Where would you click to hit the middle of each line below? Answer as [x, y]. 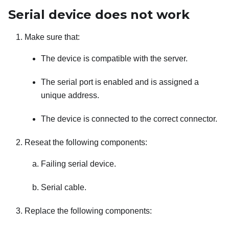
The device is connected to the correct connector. [129, 119]
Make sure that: [52, 37]
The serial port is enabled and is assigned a [120, 82]
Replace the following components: [88, 211]
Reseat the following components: [86, 143]
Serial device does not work [99, 15]
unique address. [70, 96]
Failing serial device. [78, 164]
